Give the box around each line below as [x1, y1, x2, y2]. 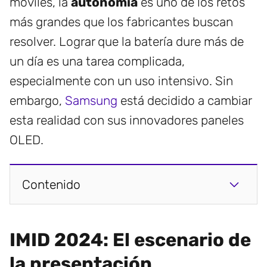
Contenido [22, 177, 80, 193]
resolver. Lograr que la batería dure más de [10, 34, 244, 49]
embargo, [10, 93, 65, 108]
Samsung [65, 93, 117, 108]
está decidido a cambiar [117, 93, 252, 108]
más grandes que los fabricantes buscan [10, 14, 233, 30]
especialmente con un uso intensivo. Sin [10, 73, 233, 89]
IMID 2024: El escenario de [10, 229, 251, 252]
